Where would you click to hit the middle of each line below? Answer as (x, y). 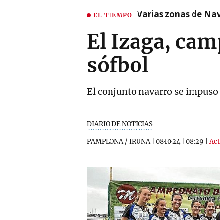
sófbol (118, 65)
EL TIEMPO (113, 15)
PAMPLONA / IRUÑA (119, 142)
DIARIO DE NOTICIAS (120, 124)
